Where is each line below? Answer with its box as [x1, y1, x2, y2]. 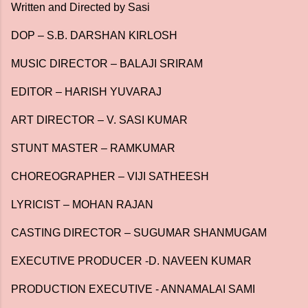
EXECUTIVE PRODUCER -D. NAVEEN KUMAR [11, 255, 254, 267]
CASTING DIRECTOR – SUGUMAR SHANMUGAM [11, 227, 278, 239]
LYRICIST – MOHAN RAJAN [11, 199, 156, 210]
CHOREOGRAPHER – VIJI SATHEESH [11, 170, 209, 182]
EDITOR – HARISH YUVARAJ [11, 86, 164, 98]
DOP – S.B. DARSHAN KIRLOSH [11, 30, 180, 41]
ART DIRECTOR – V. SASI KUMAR [11, 114, 190, 126]
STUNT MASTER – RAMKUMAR [11, 142, 178, 154]
